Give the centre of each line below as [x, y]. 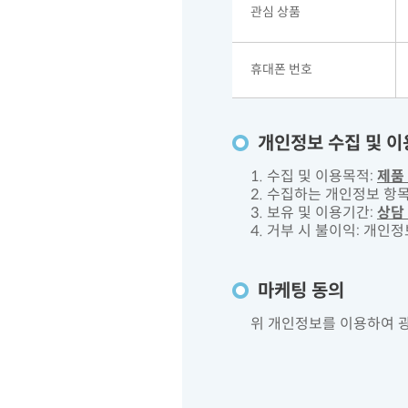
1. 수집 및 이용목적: [314, 176]
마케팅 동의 [301, 291]
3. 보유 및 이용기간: [314, 213]
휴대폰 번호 [281, 69]
